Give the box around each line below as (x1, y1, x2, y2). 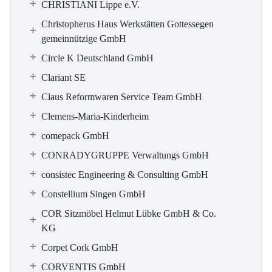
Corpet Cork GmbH (41, 242, 118, 253)
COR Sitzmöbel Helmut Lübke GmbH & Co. (41, 208, 216, 219)
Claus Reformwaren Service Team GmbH (41, 92, 202, 102)
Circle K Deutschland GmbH (41, 53, 154, 63)
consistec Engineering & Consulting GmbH (41, 169, 208, 180)
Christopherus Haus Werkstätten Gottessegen (41, 19, 214, 29)
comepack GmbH (41, 131, 109, 141)
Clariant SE (41, 72, 86, 83)
